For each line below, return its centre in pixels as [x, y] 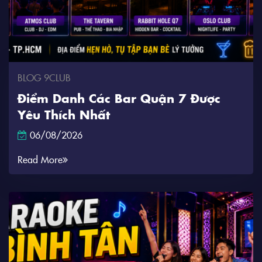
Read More [40, 159]
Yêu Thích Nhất [64, 114]
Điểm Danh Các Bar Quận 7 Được [119, 98]
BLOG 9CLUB [44, 77]
